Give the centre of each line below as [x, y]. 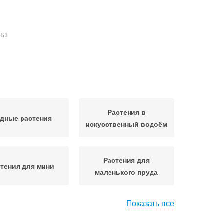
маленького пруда [126, 172]
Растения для [126, 160]
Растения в [126, 112]
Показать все [150, 203]
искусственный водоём [126, 124]
